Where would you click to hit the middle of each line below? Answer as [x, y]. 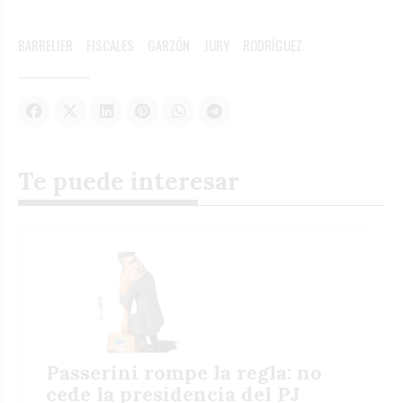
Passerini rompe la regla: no [184, 373]
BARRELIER [45, 45]
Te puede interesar [129, 181]
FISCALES [110, 45]
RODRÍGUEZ [273, 45]
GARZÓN [169, 45]
